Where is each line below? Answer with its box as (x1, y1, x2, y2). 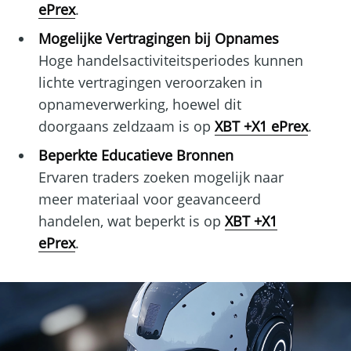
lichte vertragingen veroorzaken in (38, 73, 262, 92)
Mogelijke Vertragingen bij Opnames (38, 29, 279, 49)
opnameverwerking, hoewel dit (38, 95, 241, 114)
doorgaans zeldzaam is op (38, 117, 215, 136)
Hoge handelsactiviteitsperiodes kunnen (38, 51, 303, 71)
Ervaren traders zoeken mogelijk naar (38, 168, 284, 187)
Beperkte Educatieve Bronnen (38, 146, 233, 165)
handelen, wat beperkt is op (38, 212, 225, 231)
